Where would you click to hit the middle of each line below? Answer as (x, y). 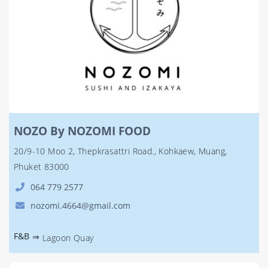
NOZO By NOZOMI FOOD (82, 131)
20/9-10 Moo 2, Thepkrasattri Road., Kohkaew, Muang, (121, 151)
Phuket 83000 (42, 167)
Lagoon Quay (68, 238)
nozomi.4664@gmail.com (80, 205)
